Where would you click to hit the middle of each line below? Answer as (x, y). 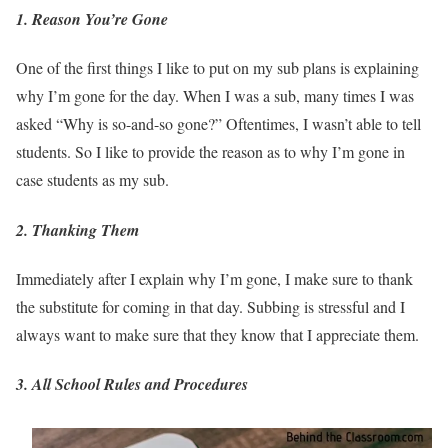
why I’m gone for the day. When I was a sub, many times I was (215, 96)
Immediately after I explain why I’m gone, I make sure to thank (214, 279)
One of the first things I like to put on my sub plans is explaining (217, 68)
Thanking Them (85, 229)
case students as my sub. (92, 180)
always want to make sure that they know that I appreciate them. (217, 335)
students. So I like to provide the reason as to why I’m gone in (210, 152)
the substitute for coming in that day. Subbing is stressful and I (210, 307)
